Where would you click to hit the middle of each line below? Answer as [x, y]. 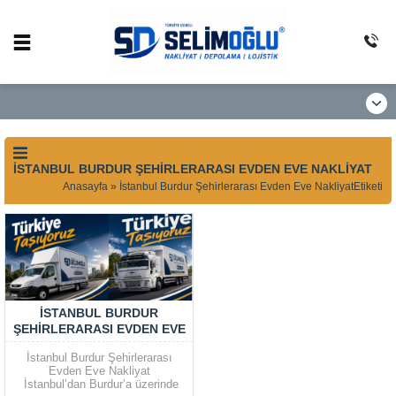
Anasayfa [85, 187]
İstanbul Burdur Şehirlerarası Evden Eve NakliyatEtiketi [251, 187]
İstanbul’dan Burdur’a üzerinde [99, 384]
